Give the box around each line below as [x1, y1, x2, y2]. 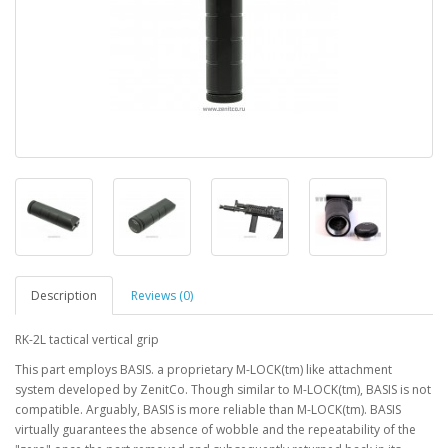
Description [31, 287, 97, 304]
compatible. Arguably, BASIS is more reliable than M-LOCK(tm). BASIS [15, 401, 401, 418]
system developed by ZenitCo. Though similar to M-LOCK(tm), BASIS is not [15, 381, 431, 398]
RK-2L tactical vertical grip [15, 331, 159, 348]
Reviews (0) [131, 287, 193, 304]
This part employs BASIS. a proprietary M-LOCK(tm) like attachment [15, 361, 392, 378]
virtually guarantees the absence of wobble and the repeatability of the [15, 421, 416, 438]
